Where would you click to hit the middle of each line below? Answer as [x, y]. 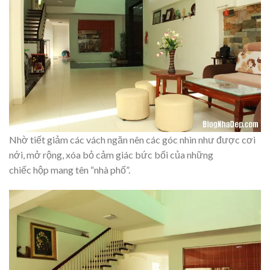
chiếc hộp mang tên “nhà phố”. [70, 169]
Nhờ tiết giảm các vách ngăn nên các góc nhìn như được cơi [132, 139]
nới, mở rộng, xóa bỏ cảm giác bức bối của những [111, 154]
